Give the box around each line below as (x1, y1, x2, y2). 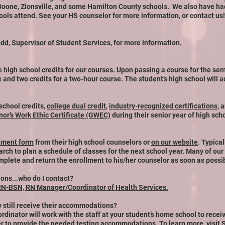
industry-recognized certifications (109, 102, 217, 110)
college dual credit (47, 102, 106, 110)
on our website (151, 138, 198, 146)
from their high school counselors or (34, 138, 151, 146)
